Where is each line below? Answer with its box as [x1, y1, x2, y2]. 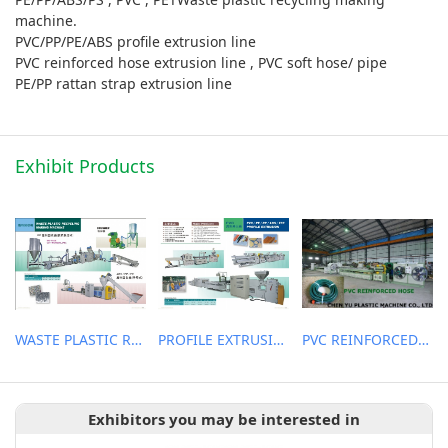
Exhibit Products [15, 153, 155, 178]
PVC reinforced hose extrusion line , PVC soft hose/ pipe [15, 52, 387, 72]
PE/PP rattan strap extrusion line [15, 73, 232, 93]
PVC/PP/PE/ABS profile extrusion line [15, 31, 256, 51]
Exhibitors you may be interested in [88, 409, 360, 430]
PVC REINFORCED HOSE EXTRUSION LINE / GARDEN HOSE [417, 329, 429, 349]
